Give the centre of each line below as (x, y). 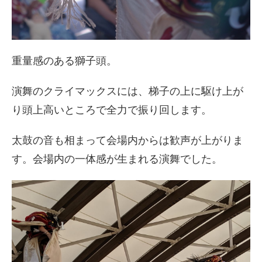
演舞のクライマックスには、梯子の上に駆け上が (127, 91)
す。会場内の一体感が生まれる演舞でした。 (117, 159)
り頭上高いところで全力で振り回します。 (112, 110)
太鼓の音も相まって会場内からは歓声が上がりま (127, 140)
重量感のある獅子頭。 (64, 61)
